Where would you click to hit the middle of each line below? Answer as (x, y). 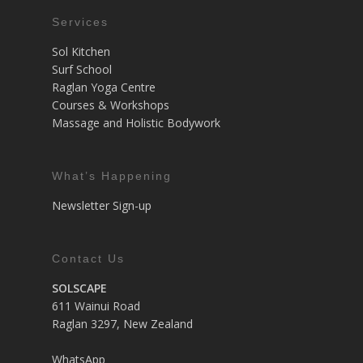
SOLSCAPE (79, 288)
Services (80, 21)
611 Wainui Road (96, 305)
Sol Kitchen (81, 51)
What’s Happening (112, 175)
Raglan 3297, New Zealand (122, 323)
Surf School (82, 69)
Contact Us (88, 258)
